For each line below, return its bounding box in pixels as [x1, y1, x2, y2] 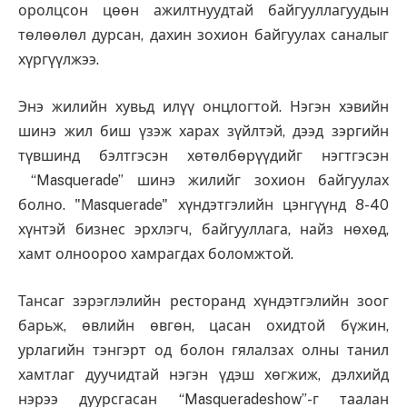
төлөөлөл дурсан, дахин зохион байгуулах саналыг [18, 26, 389, 45]
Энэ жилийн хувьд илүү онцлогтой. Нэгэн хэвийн [18, 98, 389, 116]
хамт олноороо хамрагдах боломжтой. [18, 245, 293, 263]
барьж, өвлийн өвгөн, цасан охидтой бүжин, [18, 316, 389, 334]
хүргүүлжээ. [18, 51, 99, 69]
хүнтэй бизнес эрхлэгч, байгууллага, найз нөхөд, [18, 221, 389, 239]
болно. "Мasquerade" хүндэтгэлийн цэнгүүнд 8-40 [18, 196, 389, 214]
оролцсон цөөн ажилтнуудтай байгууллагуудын [18, 2, 389, 20]
